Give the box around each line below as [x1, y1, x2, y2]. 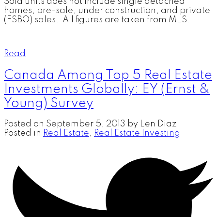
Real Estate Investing [94, 129, 180, 138]
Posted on [4, 120, 46, 129]
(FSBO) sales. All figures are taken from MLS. [4, 15, 190, 24]
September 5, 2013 [46, 120, 125, 129]
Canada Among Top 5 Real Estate [4, 68, 212, 82]
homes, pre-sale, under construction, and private [4, 6, 210, 15]
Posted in [4, 129, 41, 138]
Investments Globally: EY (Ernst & [4, 82, 210, 96]
